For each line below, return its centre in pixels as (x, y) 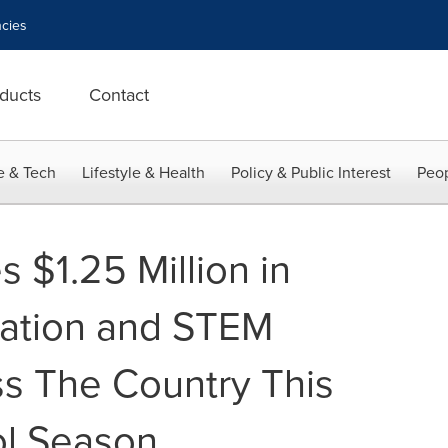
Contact (119, 94)
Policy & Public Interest (311, 172)
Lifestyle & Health (143, 172)
